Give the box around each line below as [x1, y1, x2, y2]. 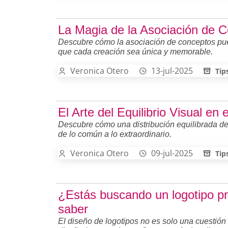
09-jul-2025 [151, 147, 193, 159]
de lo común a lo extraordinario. [58, 129, 172, 138]
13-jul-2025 [151, 65, 193, 76]
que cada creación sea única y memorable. [58, 47, 213, 56]
